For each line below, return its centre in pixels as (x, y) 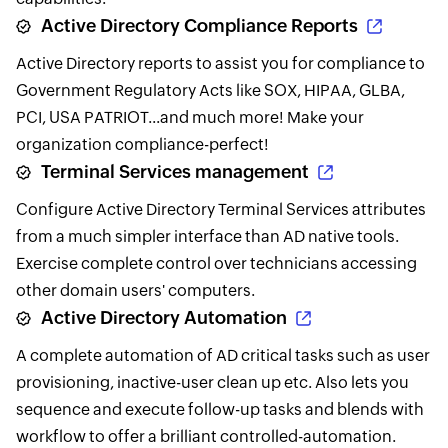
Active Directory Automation (163, 317)
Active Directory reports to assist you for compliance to (220, 63)
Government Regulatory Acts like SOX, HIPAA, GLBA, (210, 90)
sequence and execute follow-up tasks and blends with (219, 409)
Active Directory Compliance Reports (199, 25)
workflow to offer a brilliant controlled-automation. (205, 436)
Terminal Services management (174, 171)
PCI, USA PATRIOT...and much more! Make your (189, 117)
